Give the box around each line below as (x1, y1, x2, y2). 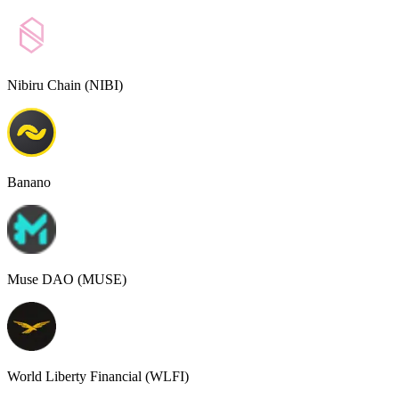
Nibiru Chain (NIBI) (7, 77, 123, 93)
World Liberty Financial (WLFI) (7, 368, 189, 384)
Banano (7, 174, 51, 190)
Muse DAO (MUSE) (7, 271, 126, 287)
